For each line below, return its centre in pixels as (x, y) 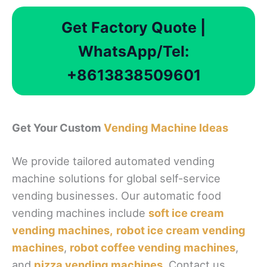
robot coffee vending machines (153, 248)
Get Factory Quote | (133, 27)
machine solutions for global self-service (116, 178)
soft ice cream (186, 213)
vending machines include (80, 213)
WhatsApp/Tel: (133, 51)
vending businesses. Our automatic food (117, 196)
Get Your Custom (58, 128)
